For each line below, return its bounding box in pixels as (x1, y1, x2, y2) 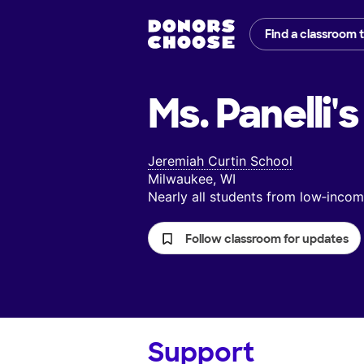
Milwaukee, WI (148, 171, 236, 188)
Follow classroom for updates (185, 232, 349, 247)
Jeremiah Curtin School (148, 153, 292, 170)
